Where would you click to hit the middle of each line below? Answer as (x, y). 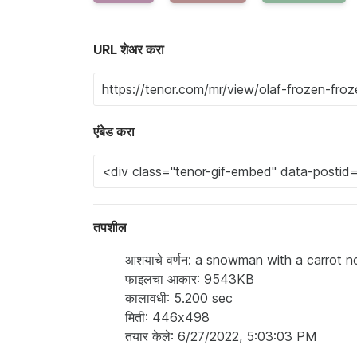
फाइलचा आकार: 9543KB (190, 279)
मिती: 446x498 (167, 317)
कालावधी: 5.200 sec (179, 298)
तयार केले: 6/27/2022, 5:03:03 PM (221, 336)
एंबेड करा (114, 131)
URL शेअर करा (129, 49)
